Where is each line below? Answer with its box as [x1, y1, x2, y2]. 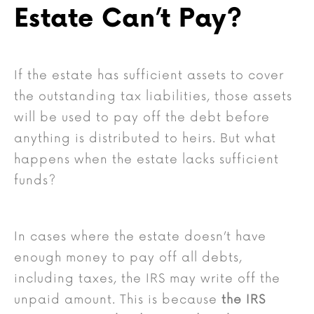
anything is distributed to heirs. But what [14, 131, 276, 146]
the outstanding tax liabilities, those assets [14, 89, 292, 104]
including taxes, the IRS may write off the [14, 271, 280, 287]
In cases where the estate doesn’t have [14, 229, 266, 245]
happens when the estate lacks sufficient [14, 152, 279, 168]
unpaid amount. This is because [14, 292, 221, 308]
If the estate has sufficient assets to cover [14, 68, 284, 83]
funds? [14, 173, 56, 189]
